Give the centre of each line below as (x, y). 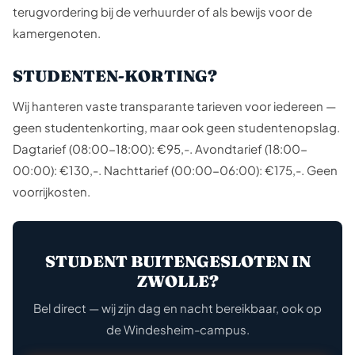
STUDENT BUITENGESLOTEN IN (177, 261)
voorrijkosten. (52, 191)
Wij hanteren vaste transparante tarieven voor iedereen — (174, 106)
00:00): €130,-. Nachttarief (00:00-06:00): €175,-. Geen (175, 170)
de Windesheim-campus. (177, 329)
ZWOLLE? (177, 281)
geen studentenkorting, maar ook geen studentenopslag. (176, 127)
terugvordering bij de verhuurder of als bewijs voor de (162, 11)
